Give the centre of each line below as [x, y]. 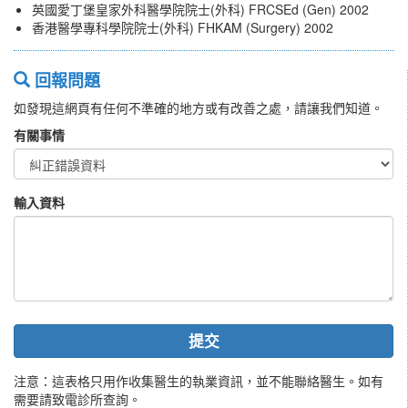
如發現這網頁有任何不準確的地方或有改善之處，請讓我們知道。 [199, 108]
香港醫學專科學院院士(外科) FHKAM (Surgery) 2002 [183, 28]
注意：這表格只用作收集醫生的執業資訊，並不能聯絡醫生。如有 [199, 381]
